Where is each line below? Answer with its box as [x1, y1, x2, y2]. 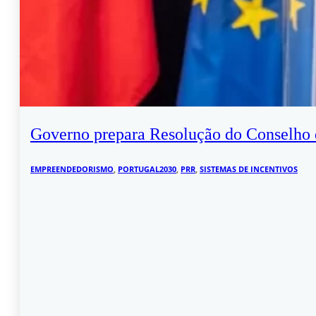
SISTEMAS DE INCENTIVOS [200, 164, 298, 174]
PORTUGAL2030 [118, 164, 176, 174]
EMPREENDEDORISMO [30, 164, 114, 174]
